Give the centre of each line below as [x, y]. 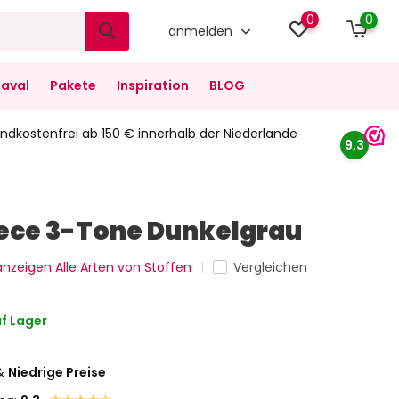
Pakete [73, 85]
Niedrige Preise [57, 372]
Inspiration [152, 85]
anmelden [203, 31]
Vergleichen [271, 267]
